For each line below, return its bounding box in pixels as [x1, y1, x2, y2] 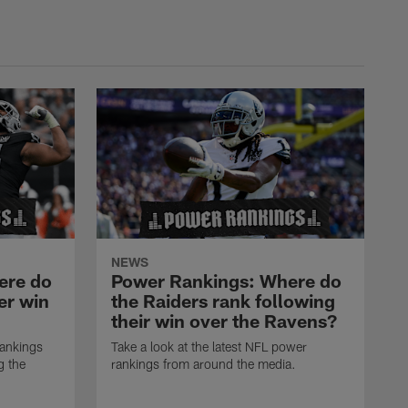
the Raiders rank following [111, 290, 335, 312]
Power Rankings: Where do [111, 270, 342, 292]
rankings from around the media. [111, 356, 296, 372]
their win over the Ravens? [111, 310, 337, 332]
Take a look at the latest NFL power [111, 339, 307, 355]
